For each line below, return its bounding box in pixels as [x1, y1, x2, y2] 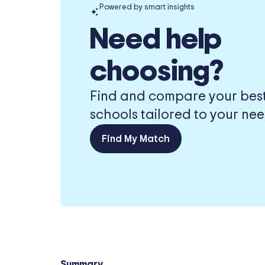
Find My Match [102, 134, 170, 144]
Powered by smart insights [99, 4, 195, 12]
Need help [90, 25, 222, 55]
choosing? [90, 57, 224, 87]
